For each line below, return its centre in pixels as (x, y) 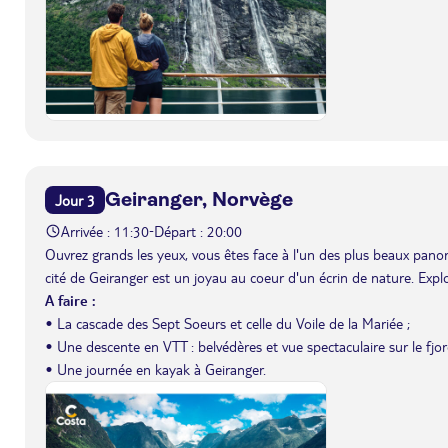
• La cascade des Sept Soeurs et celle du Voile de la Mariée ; (227, 322)
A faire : (70, 299)
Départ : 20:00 (198, 230)
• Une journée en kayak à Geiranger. (155, 368)
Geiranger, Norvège (199, 199)
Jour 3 (75, 199)
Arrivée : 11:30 (105, 230)
